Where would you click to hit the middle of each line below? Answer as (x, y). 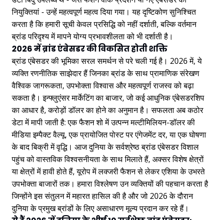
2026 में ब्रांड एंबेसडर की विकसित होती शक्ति (90, 49)
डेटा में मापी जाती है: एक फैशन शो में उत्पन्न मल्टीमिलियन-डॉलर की (103, 122)
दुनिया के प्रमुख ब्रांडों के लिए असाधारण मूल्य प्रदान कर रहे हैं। (100, 208)
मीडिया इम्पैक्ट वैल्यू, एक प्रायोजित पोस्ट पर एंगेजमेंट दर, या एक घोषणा (109, 134)
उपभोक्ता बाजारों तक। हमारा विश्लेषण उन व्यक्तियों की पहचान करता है (110, 183)
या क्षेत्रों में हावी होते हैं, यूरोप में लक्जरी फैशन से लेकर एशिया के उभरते (108, 171)
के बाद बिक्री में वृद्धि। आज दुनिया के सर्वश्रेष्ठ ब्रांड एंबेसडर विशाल (105, 147)
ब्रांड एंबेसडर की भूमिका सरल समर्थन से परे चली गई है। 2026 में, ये (107, 61)
